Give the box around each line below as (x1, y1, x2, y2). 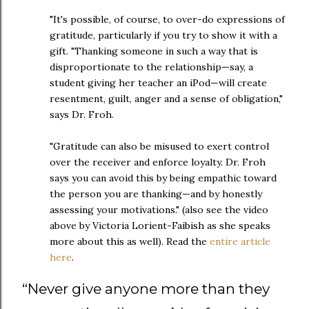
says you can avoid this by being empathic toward (50, 171, 277, 184)
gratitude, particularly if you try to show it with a (50, 28, 277, 41)
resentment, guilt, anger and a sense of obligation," (50, 92, 283, 105)
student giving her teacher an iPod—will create (50, 76, 267, 89)
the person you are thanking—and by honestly (50, 187, 262, 200)
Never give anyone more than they (28, 279, 270, 297)
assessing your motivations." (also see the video (50, 203, 268, 216)
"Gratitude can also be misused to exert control (50, 139, 269, 152)
